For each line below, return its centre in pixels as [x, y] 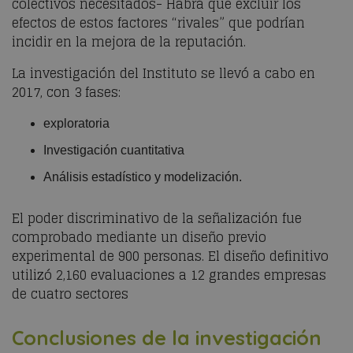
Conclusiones [77, 338]
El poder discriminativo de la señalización [147, 218]
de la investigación [232, 338]
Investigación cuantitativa [114, 150]
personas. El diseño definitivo [236, 256]
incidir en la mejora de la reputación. [129, 42]
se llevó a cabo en [258, 73]
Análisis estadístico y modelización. [143, 177]
